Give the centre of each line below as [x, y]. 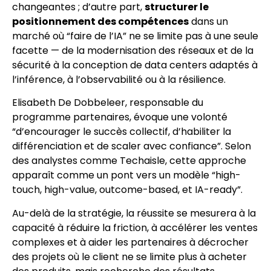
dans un [208, 21]
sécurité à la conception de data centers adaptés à [135, 65]
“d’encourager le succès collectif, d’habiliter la [122, 132]
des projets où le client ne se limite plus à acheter [129, 256]
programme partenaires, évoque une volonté [120, 117]
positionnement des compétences [100, 21]
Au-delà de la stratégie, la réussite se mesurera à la [134, 213]
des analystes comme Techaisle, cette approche [129, 161]
